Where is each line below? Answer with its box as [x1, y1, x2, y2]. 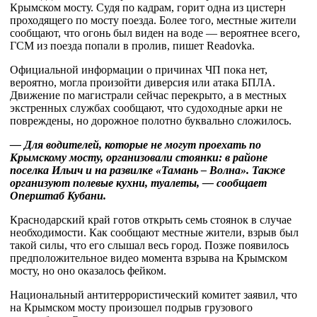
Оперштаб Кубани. [10, 190, 106, 202]
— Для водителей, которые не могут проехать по [10, 139, 261, 151]
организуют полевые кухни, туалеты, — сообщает [10, 177, 267, 189]
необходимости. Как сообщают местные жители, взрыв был [10, 226, 299, 238]
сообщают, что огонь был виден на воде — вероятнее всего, [10, 27, 300, 39]
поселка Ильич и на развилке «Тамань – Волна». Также [10, 164, 285, 176]
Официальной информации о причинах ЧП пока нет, [10, 64, 267, 76]
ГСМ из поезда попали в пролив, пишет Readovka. [10, 40, 255, 52]
